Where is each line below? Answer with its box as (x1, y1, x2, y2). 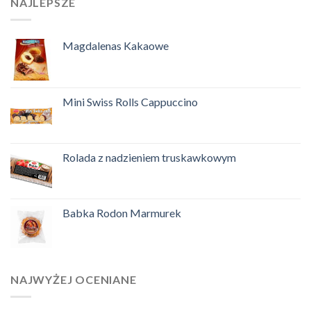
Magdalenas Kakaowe (62, 38, 169, 52)
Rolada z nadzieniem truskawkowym (62, 150, 236, 164)
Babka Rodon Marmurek (62, 205, 181, 219)
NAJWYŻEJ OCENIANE (10, 272, 137, 286)
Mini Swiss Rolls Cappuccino (62, 94, 198, 108)
